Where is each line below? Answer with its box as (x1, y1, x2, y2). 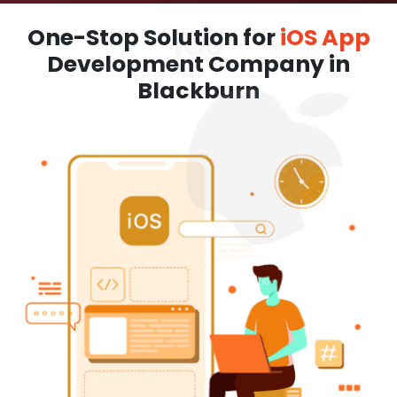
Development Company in (47, 49, 350, 80)
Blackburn (137, 75, 260, 106)
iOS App (279, 22, 370, 53)
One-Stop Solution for (27, 22, 280, 53)
